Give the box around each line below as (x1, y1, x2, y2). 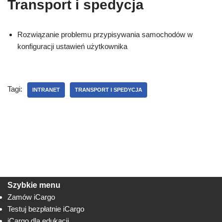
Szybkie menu (7, 181, 60, 190)
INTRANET (32, 87, 60, 93)
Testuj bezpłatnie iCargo (7, 205, 84, 214)
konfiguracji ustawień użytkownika (17, 42, 127, 51)
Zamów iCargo (7, 193, 55, 202)
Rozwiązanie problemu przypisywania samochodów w (17, 30, 193, 39)
